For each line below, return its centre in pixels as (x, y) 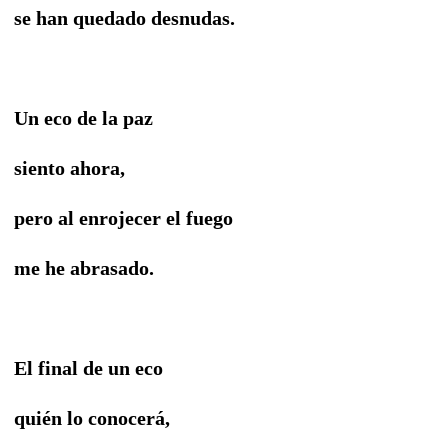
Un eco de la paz (83, 117)
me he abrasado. (84, 267)
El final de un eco (88, 367)
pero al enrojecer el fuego (123, 217)
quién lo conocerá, (92, 417)
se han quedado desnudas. (124, 17)
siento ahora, (69, 167)
